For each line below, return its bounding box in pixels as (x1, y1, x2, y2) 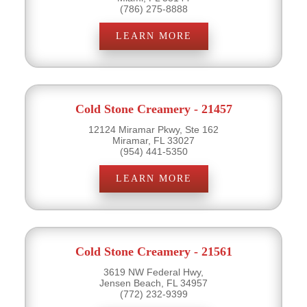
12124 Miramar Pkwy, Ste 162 (88, 123, 219, 135)
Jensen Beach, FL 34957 (99, 277, 208, 288)
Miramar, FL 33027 (112, 134, 195, 146)
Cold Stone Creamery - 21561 (75, 244, 232, 258)
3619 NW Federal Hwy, (103, 266, 204, 278)
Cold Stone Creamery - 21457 (75, 101, 232, 116)
